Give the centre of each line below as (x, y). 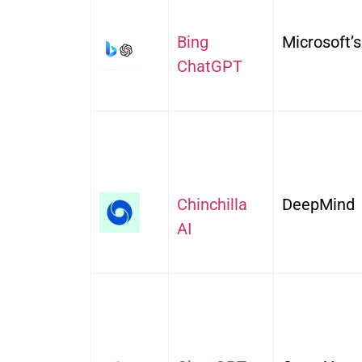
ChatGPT (210, 67)
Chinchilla (212, 205)
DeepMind (318, 205)
